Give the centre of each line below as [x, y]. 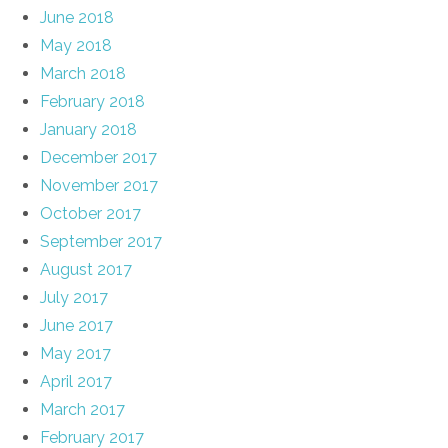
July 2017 [74, 297]
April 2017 [76, 381]
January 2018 [88, 129]
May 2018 [76, 45]
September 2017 [101, 241]
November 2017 [99, 185]
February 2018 [92, 101]
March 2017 [82, 409]
